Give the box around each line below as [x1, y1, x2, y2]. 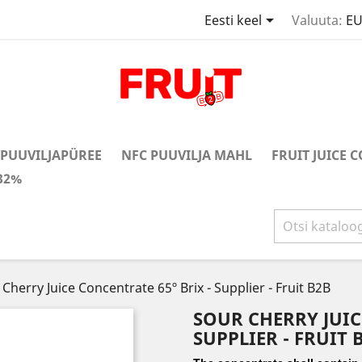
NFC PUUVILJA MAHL [121, 146, 252, 164]
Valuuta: [291, 11, 343, 30]
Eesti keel [204, 11, 262, 30]
